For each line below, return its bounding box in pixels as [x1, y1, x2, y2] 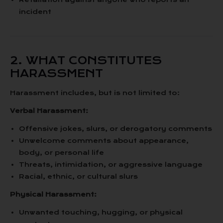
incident [19, 7, 51, 16]
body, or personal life [19, 148, 104, 157]
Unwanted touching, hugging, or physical [19, 208, 183, 217]
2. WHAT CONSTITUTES [10, 54, 162, 67]
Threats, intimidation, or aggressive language [19, 160, 203, 169]
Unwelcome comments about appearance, [19, 136, 189, 145]
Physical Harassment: [10, 190, 97, 199]
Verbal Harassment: [10, 107, 88, 115]
